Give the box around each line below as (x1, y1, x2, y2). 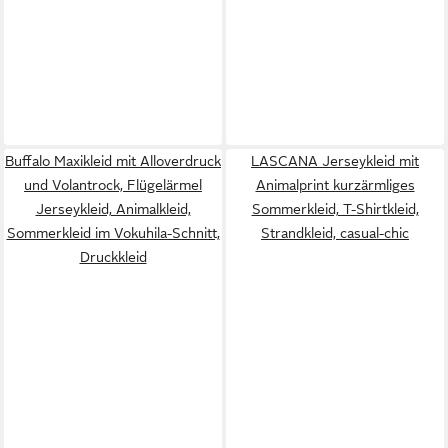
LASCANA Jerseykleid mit (251, 152, 419, 169)
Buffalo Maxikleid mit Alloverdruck (5, 152, 221, 169)
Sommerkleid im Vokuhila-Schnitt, (6, 224, 220, 241)
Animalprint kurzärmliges (255, 176, 415, 193)
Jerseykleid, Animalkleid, (35, 200, 191, 217)
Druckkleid (79, 248, 147, 265)
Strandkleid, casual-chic (261, 224, 409, 241)
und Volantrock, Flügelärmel (24, 176, 202, 193)
